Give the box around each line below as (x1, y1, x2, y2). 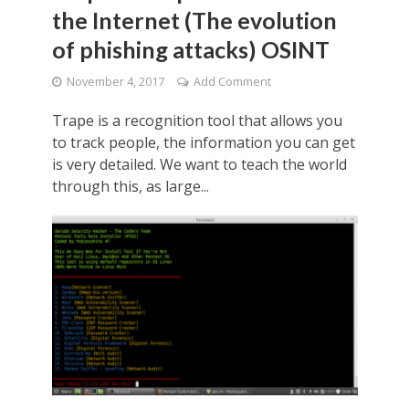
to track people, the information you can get (51, 132, 355, 153)
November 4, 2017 (66, 74, 164, 90)
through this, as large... (51, 176, 209, 197)
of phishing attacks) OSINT (51, 36, 330, 64)
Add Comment (193, 74, 271, 90)
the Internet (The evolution (51, 6, 337, 35)
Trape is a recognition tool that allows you (51, 110, 342, 131)
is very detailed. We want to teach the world (51, 154, 347, 175)
